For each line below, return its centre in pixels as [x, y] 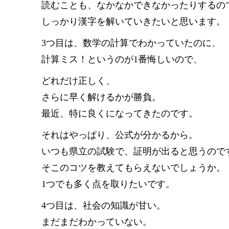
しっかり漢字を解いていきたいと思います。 [133, 21]
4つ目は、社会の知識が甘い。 [104, 205]
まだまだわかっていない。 [97, 222]
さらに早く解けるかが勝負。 [101, 97]
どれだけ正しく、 [78, 81]
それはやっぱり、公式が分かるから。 [120, 135]
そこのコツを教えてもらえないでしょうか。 [133, 168]
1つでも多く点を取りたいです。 [108, 184]
